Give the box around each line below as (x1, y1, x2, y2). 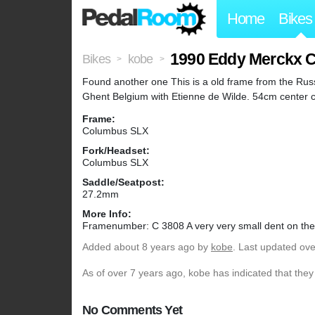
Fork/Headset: (82, 145, 150, 157)
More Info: (82, 208, 131, 220)
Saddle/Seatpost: (82, 176, 165, 188)
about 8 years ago (114, 241, 195, 253)
